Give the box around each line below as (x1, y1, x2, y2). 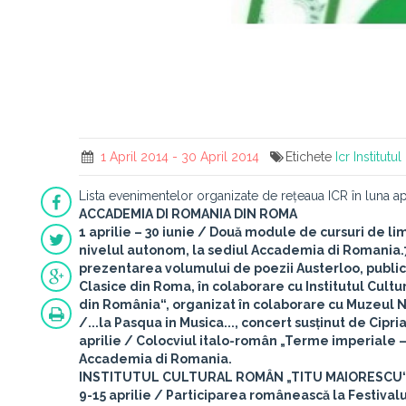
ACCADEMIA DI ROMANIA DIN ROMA (79, 207, 297, 221)
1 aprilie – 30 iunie (79, 225, 195, 239)
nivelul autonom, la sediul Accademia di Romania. (79, 243, 404, 257)
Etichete (285, 150, 336, 164)
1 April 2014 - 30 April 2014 (96, 150, 259, 164)
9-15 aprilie (79, 388, 151, 402)
